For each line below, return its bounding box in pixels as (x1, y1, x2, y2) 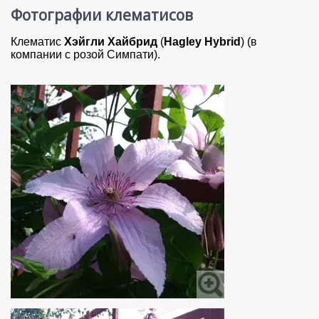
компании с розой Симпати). (11, 48, 160, 61)
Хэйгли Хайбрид (64, 35, 157, 48)
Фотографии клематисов (11, 5, 193, 26)
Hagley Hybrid (164, 35, 241, 48)
